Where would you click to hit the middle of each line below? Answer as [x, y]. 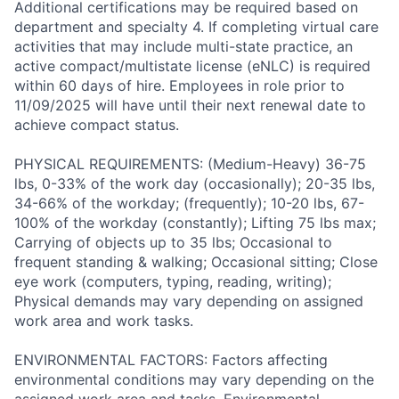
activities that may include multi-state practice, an [183, 47]
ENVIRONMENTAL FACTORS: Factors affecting [171, 360]
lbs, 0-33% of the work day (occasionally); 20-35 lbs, [195, 184]
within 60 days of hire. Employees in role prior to [179, 86]
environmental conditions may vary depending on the [194, 380]
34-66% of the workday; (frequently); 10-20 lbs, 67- [189, 204]
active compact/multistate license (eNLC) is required [192, 66]
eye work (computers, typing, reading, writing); [173, 282]
